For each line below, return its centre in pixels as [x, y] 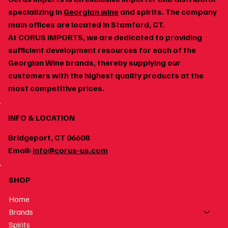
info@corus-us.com [70, 150]
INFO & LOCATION [42, 118]
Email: [21, 150]
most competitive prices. [56, 88]
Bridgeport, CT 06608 [49, 138]
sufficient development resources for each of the [102, 50]
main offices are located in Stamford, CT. [87, 25]
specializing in [36, 12]
